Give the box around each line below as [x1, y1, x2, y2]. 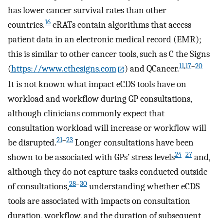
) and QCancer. [125, 63, 180, 74]
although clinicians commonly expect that [8, 108, 164, 119]
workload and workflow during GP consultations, [8, 93, 192, 104]
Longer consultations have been [73, 137, 194, 148]
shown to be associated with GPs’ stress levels [8, 151, 175, 163]
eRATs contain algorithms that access [51, 19, 191, 31]
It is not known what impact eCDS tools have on [8, 78, 186, 90]
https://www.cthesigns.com [11, 63, 116, 74]
